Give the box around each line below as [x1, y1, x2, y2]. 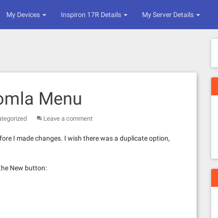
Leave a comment [43, 115, 92, 122]
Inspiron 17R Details [61, 11, 123, 18]
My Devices [6, 11, 41, 18]
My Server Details [142, 11, 195, 18]
